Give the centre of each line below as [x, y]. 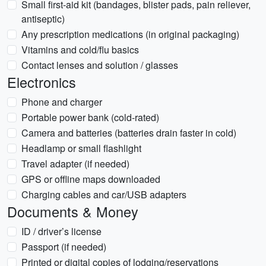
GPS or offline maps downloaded [91, 179]
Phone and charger [62, 102]
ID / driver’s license [61, 231]
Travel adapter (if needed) [75, 164]
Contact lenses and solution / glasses [100, 65]
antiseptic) [43, 19]
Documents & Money [73, 211]
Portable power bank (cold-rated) [90, 117]
